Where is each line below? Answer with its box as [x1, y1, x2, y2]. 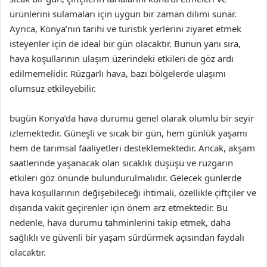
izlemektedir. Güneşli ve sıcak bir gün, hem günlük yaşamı [10, 126, 247, 139]
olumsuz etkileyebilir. [10, 82, 96, 94]
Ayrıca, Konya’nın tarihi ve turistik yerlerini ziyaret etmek [10, 22, 241, 35]
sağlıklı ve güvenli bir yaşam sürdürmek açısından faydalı [10, 231, 244, 243]
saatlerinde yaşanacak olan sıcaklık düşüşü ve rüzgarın [10, 156, 233, 169]
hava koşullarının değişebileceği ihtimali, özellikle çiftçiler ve [10, 186, 256, 198]
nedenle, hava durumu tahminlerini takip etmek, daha [10, 216, 231, 228]
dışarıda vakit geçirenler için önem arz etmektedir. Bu [10, 201, 228, 213]
